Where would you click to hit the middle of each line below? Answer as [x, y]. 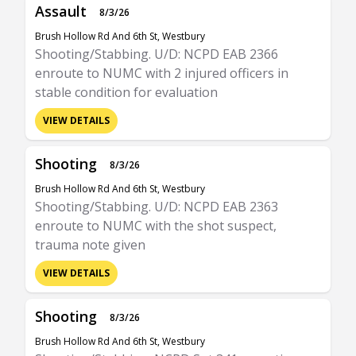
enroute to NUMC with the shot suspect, [156, 226]
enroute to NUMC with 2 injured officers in [162, 73]
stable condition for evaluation [126, 92]
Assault [61, 11]
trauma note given [90, 245]
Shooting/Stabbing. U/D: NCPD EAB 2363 [157, 207]
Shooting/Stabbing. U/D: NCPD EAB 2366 [157, 54]
